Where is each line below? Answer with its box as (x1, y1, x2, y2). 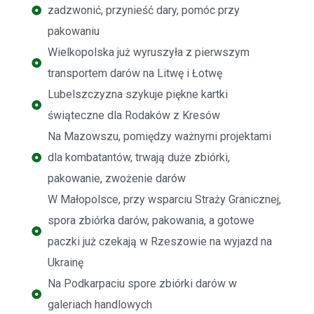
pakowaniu (47, 25, 100, 39)
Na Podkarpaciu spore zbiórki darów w (47, 277, 237, 291)
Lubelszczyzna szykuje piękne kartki (47, 88, 228, 102)
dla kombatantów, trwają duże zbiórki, (47, 151, 230, 165)
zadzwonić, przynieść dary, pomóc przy (47, 4, 240, 18)
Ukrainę (47, 256, 83, 270)
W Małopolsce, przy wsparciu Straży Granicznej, (47, 193, 281, 207)
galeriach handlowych (47, 298, 152, 312)
